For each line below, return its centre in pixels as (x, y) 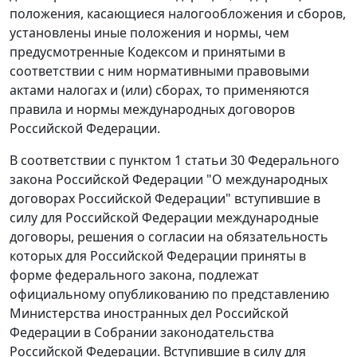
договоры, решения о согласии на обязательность (169, 237)
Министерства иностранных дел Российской (149, 314)
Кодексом (158, 52)
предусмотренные (69, 52)
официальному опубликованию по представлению (169, 294)
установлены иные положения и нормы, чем (149, 33)
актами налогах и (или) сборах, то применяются (159, 90)
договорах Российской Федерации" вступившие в (165, 199)
